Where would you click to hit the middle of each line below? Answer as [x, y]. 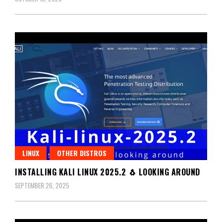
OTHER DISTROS [82, 153]
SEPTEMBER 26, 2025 [42, 185]
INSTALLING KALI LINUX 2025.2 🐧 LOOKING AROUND [108, 172]
